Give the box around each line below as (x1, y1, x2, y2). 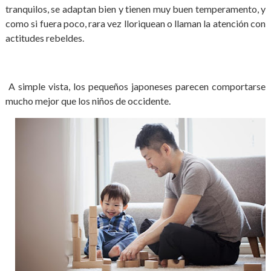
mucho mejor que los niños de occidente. (5, 95, 171, 106)
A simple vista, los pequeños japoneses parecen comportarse (5, 80, 266, 92)
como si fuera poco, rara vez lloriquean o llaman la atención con (5, 18, 266, 29)
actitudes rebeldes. (5, 32, 84, 44)
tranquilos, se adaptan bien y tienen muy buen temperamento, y (5, 3, 266, 15)
